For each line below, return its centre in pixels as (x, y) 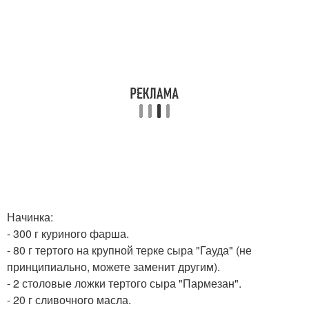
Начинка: (30, 217)
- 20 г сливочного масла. (69, 300)
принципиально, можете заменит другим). (113, 267)
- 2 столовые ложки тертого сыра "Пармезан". (124, 283)
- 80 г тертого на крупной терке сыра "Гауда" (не (129, 250)
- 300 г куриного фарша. (68, 233)
